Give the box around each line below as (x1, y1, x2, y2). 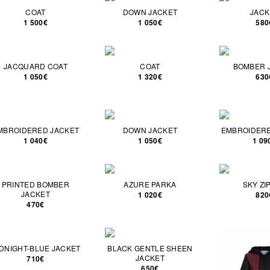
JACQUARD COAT (4, 61, 67, 71)
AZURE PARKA (124, 179, 177, 189)
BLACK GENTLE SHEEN (107, 243, 193, 253)
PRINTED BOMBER (1, 179, 70, 189)
